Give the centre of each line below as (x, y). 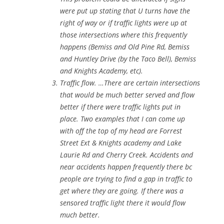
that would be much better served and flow (127, 95)
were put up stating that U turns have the (125, 11)
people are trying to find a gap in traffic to (126, 179)
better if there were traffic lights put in (120, 107)
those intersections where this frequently (123, 35)
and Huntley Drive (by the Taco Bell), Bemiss (128, 59)
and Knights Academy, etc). (101, 71)
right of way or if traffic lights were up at (123, 23)
